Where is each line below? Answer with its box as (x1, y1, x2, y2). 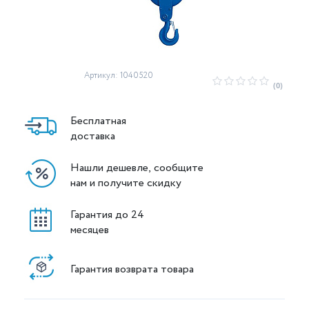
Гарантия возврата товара (70, 261, 194, 277)
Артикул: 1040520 (83, 70, 153, 81)
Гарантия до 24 (70, 206, 147, 223)
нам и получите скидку (70, 175, 181, 191)
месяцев (70, 221, 109, 238)
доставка (70, 128, 115, 144)
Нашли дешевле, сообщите (70, 159, 206, 176)
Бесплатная (70, 112, 126, 129)
